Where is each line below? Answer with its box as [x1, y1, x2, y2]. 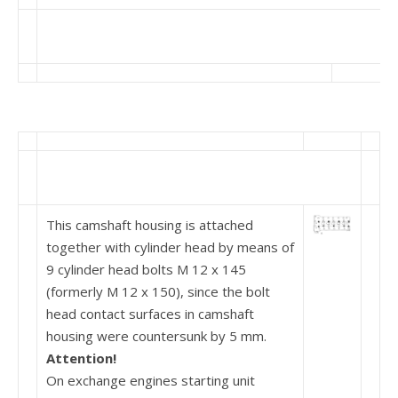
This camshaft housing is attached [46, 216, 253, 234]
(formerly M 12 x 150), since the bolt [46, 283, 270, 300]
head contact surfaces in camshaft [46, 305, 254, 322]
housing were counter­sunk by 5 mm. [46, 327, 267, 345]
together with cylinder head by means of [46, 238, 294, 256]
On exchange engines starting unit [46, 371, 255, 389]
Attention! [46, 349, 116, 367]
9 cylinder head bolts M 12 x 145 [46, 260, 246, 278]
